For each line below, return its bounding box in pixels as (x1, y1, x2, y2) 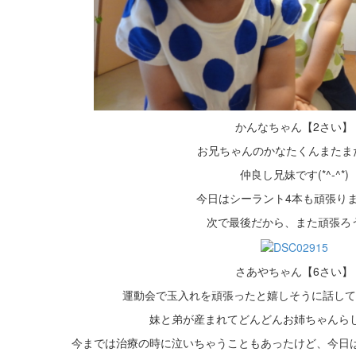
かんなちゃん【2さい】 (235, 118, 354, 134)
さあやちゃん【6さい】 (235, 263, 354, 280)
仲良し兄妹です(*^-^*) (239, 165, 349, 182)
